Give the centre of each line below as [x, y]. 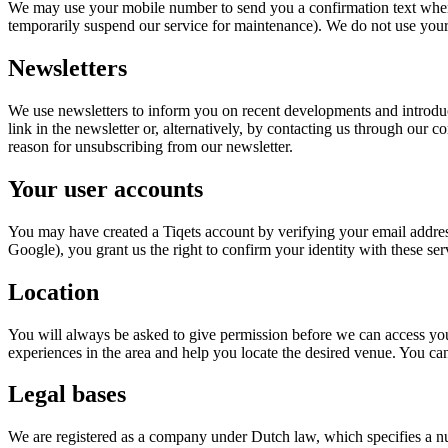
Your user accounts [105, 188]
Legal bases [67, 394]
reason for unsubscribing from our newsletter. [150, 146]
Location [53, 291]
